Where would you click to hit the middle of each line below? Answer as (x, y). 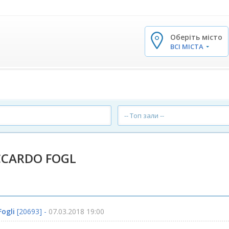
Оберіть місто (196, 37)
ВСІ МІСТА (188, 46)
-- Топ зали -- (144, 116)
